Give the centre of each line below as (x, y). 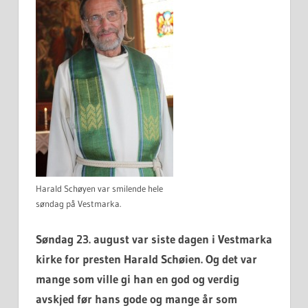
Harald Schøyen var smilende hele (99, 189)
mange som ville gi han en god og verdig (137, 278)
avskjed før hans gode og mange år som (136, 298)
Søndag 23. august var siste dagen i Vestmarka (154, 239)
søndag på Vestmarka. (78, 204)
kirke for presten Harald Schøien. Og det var (146, 258)
